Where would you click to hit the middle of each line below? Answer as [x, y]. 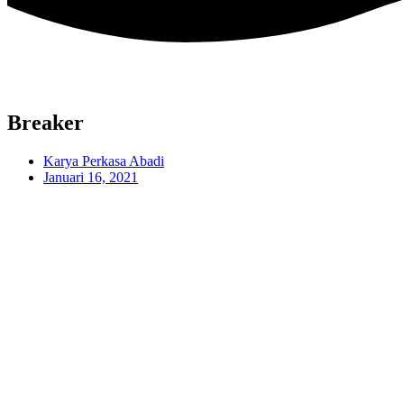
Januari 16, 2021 [91, 177]
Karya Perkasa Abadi [104, 161]
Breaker [46, 122]
